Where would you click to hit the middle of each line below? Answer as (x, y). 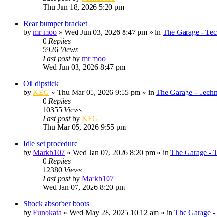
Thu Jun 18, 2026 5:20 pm (83, 7)
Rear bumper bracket (55, 23)
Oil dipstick (41, 83)
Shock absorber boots (56, 203)
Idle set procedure (50, 143)
